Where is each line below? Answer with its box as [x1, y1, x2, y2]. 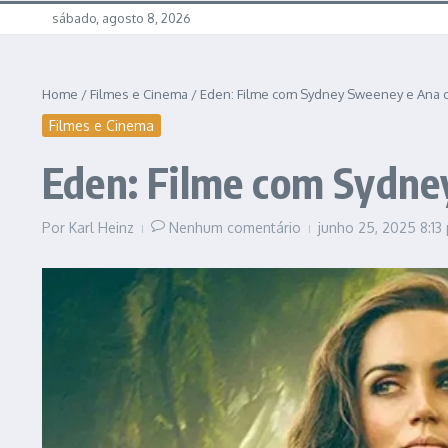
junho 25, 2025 [318, 218, 420, 236]
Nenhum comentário [169, 218, 301, 236]
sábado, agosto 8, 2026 [52, 10, 191, 27]
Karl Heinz [69, 218, 134, 236]
